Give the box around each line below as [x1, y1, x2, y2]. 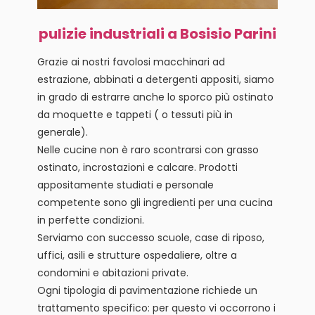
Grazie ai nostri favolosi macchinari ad [37, 54, 225, 69]
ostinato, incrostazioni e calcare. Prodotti [37, 160, 238, 174]
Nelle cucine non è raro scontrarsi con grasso [37, 142, 259, 157]
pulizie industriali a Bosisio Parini [38, 23, 276, 44]
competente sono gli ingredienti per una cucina [37, 195, 273, 210]
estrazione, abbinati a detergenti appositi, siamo [37, 72, 274, 86]
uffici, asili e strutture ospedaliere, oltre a [37, 247, 237, 262]
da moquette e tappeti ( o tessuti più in [37, 107, 233, 122]
